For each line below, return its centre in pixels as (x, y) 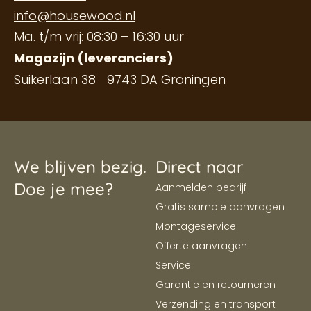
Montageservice (196, 227)
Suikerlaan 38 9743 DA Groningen (120, 80)
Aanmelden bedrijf (201, 188)
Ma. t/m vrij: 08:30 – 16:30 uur (99, 37)
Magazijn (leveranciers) (94, 58)
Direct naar (200, 167)
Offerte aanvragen (201, 246)
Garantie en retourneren (216, 285)
